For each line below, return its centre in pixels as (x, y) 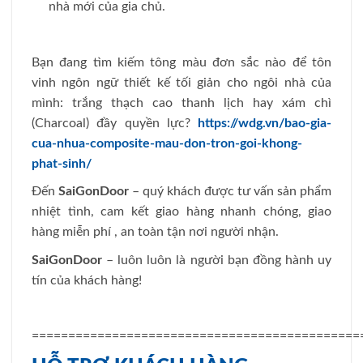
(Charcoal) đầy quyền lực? (115, 123)
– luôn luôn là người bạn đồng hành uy (217, 260)
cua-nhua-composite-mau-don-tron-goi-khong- (167, 143)
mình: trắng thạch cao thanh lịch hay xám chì (181, 102)
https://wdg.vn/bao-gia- (265, 123)
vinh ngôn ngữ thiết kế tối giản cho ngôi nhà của (181, 82)
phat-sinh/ (62, 163)
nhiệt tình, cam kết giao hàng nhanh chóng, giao (181, 212)
